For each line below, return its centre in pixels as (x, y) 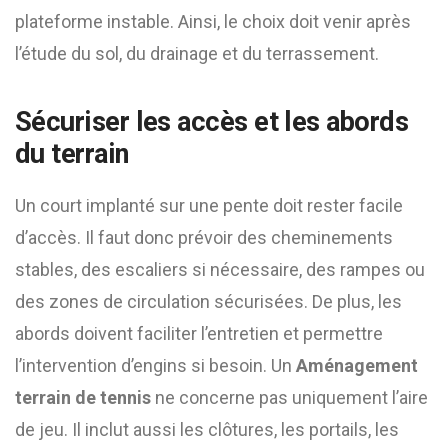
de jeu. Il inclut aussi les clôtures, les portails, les (207, 429)
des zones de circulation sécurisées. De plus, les (208, 301)
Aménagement (357, 365)
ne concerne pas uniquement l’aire (289, 397)
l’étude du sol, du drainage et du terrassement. (197, 53)
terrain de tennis (83, 397)
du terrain (72, 154)
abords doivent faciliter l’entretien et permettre (199, 333)
